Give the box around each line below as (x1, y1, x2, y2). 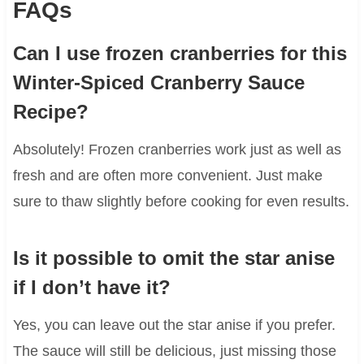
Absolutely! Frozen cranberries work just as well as (12, 141, 341, 158)
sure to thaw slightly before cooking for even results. (12, 193, 349, 210)
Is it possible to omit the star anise (12, 246, 335, 269)
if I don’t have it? (12, 275, 171, 298)
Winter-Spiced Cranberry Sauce (12, 71, 305, 93)
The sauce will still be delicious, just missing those (12, 342, 336, 359)
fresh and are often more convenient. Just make (12, 167, 323, 184)
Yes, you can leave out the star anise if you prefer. (12, 316, 336, 333)
